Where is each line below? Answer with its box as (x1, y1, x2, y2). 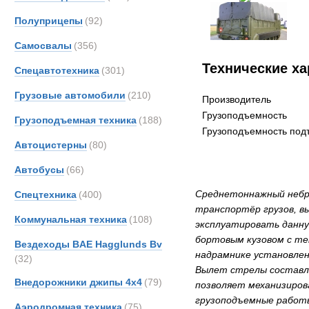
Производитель (202, 94, 271, 105)
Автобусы (14, 164, 64, 175)
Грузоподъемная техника (14, 114, 137, 126)
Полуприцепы (14, 15, 83, 26)
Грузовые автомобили (14, 90, 126, 101)
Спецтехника (14, 189, 77, 200)
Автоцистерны (14, 139, 87, 150)
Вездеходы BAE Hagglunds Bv (14, 239, 162, 250)
